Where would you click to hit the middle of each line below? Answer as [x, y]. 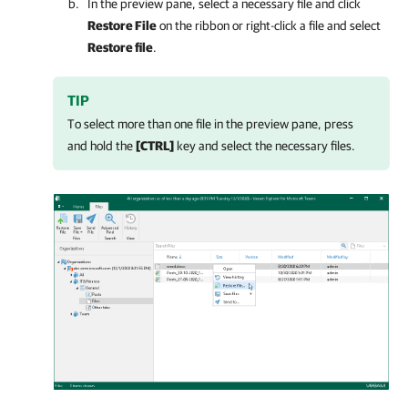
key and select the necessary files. [265, 145]
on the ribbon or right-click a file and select [269, 25]
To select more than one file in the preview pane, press [210, 123]
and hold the [102, 145]
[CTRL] [155, 145]
